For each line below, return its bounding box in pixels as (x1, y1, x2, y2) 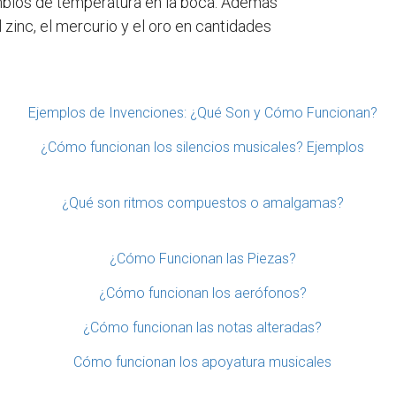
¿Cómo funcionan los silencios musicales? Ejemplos (41, 138, 364, 156)
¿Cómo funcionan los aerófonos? (98, 284, 307, 301)
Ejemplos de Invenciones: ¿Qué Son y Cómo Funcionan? (27, 103, 377, 121)
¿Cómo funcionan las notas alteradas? (83, 318, 322, 336)
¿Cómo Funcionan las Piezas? (109, 249, 296, 267)
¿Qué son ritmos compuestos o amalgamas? (61, 194, 344, 211)
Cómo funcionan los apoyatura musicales (73, 353, 331, 370)
